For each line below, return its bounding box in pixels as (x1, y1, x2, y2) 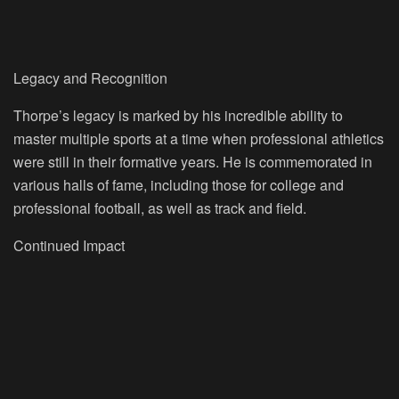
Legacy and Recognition (13, 67, 167, 88)
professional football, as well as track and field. (13, 197, 306, 218)
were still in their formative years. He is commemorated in (13, 151, 372, 172)
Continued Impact (13, 234, 125, 256)
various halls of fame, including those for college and (13, 174, 344, 195)
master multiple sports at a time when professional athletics (13, 127, 384, 149)
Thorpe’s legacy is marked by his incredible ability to (13, 104, 343, 126)
